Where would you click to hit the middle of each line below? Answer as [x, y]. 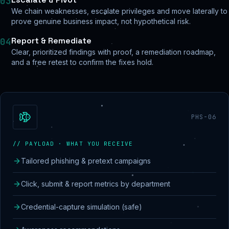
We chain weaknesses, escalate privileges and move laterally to [119, 11]
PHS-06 [203, 117]
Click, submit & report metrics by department [96, 184]
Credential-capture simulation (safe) [82, 207]
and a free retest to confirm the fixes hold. [82, 62]
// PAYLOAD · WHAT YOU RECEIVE [73, 144]
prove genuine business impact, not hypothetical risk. [101, 21]
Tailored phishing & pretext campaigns [86, 161]
